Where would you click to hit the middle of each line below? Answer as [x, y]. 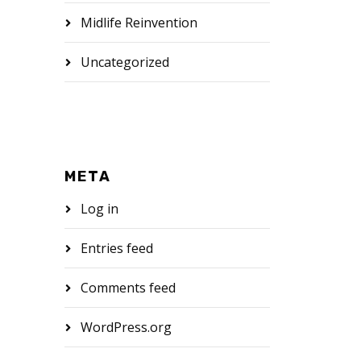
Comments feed [128, 288]
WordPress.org [126, 327]
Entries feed [116, 248]
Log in [99, 209]
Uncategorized [124, 62]
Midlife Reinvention [139, 23]
